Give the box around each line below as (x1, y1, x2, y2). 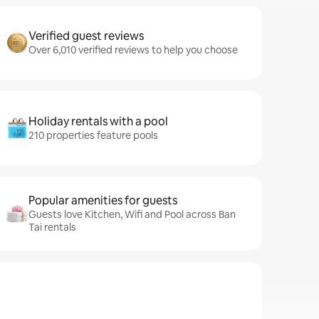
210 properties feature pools (28, 129, 158, 142)
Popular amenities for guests (28, 193, 177, 208)
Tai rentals (28, 221, 76, 234)
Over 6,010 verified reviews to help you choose (28, 43, 238, 56)
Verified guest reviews (28, 28, 144, 43)
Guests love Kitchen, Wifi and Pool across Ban (28, 208, 236, 221)
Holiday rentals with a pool (28, 114, 168, 129)
